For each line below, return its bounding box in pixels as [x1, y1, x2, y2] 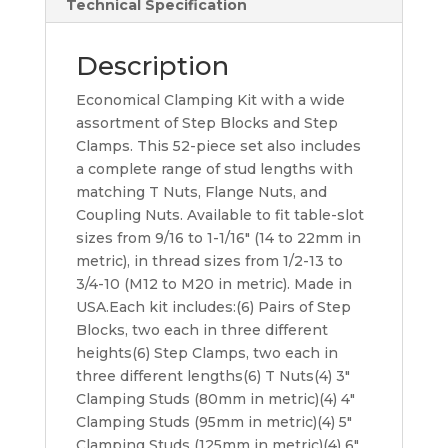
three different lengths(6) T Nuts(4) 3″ [75, 367, 350, 385]
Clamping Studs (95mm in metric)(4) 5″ [75, 413, 352, 431]
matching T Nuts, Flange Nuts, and [75, 183, 327, 201]
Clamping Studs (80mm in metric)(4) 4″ [75, 390, 355, 408]
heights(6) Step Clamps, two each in [75, 344, 338, 362]
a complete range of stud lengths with [75, 160, 353, 178]
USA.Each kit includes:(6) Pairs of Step [75, 298, 351, 316]
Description [75, 50, 229, 82]
